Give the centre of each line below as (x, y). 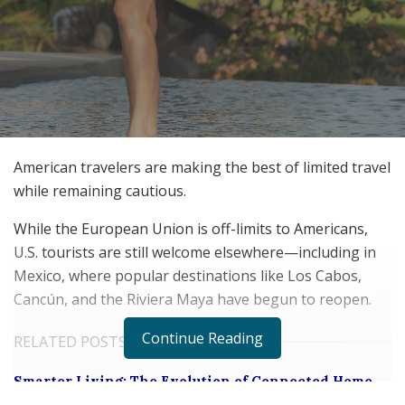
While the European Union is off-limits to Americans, (191, 229)
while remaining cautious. (100, 191)
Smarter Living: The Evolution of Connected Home (193, 381)
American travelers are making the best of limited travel (202, 167)
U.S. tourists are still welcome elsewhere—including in (195, 252)
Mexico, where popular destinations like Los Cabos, (188, 276)
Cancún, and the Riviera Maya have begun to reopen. (193, 299)
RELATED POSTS (70, 342)
